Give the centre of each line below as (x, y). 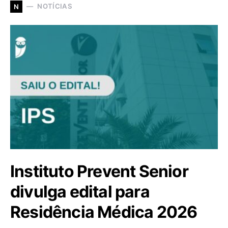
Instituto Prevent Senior (99, 171)
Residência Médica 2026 (104, 212)
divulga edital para (80, 191)
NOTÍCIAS (55, 6)
